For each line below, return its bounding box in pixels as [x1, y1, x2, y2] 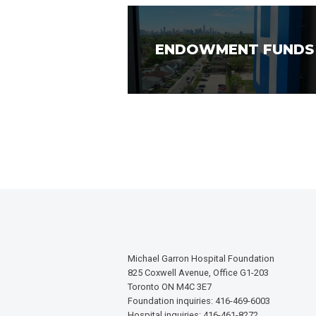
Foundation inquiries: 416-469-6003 [128, 295, 271, 306]
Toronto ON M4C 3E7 [128, 281, 212, 292]
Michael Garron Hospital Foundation [128, 253, 275, 264]
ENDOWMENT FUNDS [154, 41, 314, 59]
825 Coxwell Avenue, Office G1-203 [128, 267, 269, 278]
